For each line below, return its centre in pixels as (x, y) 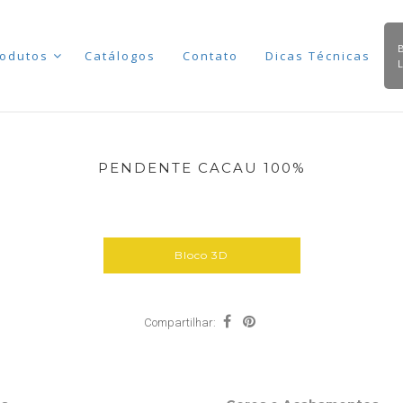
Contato (210, 56)
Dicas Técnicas (318, 56)
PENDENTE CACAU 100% (201, 168)
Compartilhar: (179, 322)
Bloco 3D (201, 255)
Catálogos (120, 56)
